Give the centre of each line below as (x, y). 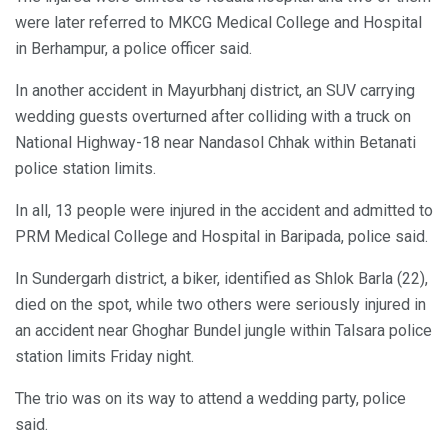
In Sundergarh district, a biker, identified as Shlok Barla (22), (221, 278)
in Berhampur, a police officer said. (133, 48)
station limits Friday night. (104, 356)
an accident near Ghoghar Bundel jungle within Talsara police (223, 330)
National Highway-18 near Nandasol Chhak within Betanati (215, 142)
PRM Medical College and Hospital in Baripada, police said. (221, 236)
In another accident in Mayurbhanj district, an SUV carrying (215, 90)
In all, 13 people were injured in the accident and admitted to (224, 210)
